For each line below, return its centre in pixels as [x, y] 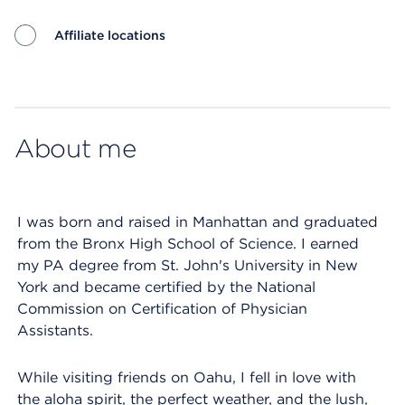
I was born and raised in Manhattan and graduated [198, 222]
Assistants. [55, 330]
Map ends [49, 81]
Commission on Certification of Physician [162, 309]
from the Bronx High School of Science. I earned [188, 244]
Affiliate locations [110, 35]
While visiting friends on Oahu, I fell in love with [187, 377]
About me [75, 148]
